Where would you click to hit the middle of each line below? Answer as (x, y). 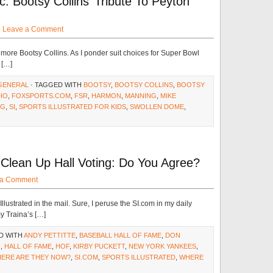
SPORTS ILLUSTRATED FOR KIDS (73, 107)
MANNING (141, 96)
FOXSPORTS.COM (41, 96)
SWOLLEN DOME (157, 107)
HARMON (106, 96)
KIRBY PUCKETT (99, 246)
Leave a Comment (33, 29)
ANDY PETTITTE (50, 235)
